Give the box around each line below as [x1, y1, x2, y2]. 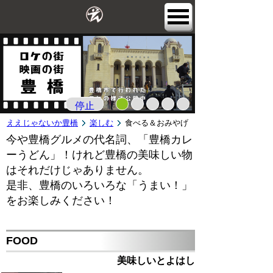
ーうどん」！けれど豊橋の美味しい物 [6, 149, 193, 161]
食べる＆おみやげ [125, 118, 188, 128]
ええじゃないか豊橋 [7, 118, 78, 128]
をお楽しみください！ [6, 194, 116, 207]
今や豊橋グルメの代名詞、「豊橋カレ [6, 133, 193, 146]
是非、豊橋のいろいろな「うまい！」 [6, 179, 193, 192]
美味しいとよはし [117, 255, 195, 266]
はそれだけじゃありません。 [6, 164, 149, 177]
